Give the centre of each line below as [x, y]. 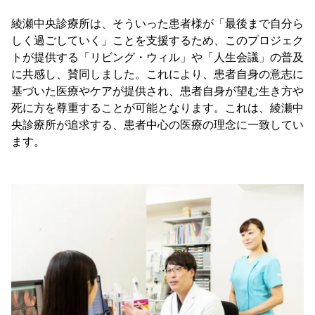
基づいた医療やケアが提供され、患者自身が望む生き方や [157, 91]
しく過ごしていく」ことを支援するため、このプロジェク [157, 40]
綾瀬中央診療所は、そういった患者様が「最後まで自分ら [157, 23]
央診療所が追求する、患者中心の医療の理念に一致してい [157, 124]
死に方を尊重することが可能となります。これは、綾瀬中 [157, 108]
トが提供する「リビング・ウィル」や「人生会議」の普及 [157, 57]
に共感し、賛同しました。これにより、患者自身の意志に [157, 74]
